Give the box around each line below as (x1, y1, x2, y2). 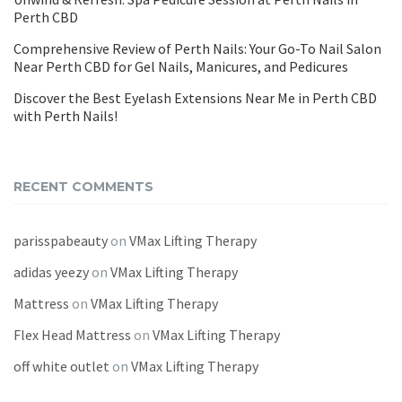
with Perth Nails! (13, 107, 118, 125)
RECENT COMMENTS (13, 179, 153, 195)
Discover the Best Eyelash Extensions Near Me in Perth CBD (13, 89, 377, 107)
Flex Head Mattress (13, 326, 131, 344)
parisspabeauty (13, 232, 108, 249)
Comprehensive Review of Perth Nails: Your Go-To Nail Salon (13, 39, 381, 57)
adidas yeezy (13, 263, 89, 281)
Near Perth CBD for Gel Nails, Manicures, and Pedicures (13, 57, 348, 75)
